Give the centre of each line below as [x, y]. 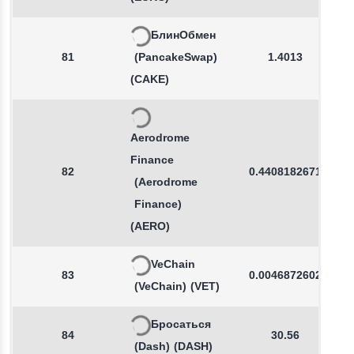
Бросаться [181, 325]
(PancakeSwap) [176, 58]
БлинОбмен [183, 36]
